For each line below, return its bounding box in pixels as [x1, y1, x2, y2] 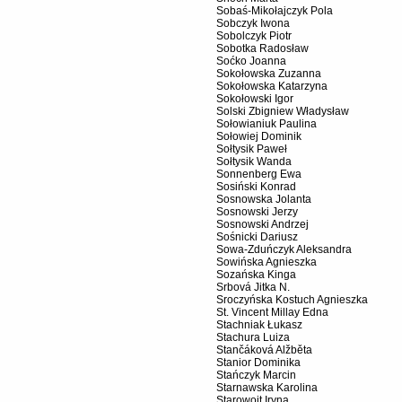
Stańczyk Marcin [216, 369, 296, 382]
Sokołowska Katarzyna [216, 80, 328, 93]
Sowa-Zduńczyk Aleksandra [216, 243, 352, 257]
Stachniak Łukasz [216, 319, 302, 332]
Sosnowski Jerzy [216, 205, 298, 219]
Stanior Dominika [216, 356, 301, 370]
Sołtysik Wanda [216, 155, 292, 169]
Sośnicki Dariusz [216, 231, 298, 244]
